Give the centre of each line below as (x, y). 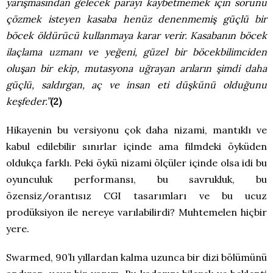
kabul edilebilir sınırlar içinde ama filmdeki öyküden (136, 146)
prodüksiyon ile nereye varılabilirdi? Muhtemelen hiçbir (136, 212)
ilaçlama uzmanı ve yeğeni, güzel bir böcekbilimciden (136, 51)
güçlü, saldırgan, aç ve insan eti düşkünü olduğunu (136, 84)
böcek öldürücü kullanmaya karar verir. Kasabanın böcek (136, 35)
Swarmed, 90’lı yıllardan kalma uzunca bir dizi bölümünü (136, 257)
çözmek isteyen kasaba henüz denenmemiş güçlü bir (136, 19)
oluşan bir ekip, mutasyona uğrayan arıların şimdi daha (136, 68)
